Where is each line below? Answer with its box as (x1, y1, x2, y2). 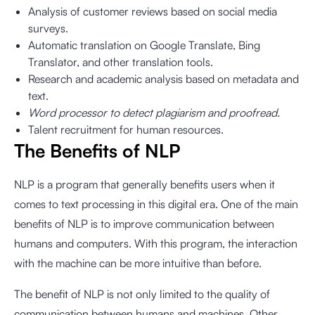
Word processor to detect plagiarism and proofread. (28, 105, 280, 120)
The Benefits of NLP (14, 139, 181, 162)
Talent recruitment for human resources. (28, 122, 224, 136)
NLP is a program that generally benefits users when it (14, 177, 275, 191)
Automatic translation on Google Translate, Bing (28, 38, 260, 52)
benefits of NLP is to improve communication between (14, 217, 274, 231)
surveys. (28, 21, 68, 35)
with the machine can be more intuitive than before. (14, 256, 262, 270)
